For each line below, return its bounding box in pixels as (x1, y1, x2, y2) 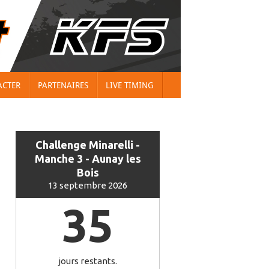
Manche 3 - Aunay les (34, 153, 141, 165)
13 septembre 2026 (48, 180, 127, 190)
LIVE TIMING (105, 79, 154, 91)
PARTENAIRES (37, 79, 88, 91)
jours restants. (58, 256, 117, 266)
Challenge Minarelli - (35, 139, 140, 151)
